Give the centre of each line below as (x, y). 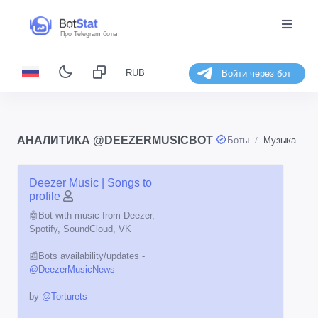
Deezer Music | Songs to (91, 183)
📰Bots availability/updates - (87, 256)
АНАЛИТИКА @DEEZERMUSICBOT (116, 141)
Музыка (280, 141)
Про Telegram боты (89, 34)
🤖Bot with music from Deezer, (92, 216)
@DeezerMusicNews (72, 270)
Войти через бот (256, 73)
